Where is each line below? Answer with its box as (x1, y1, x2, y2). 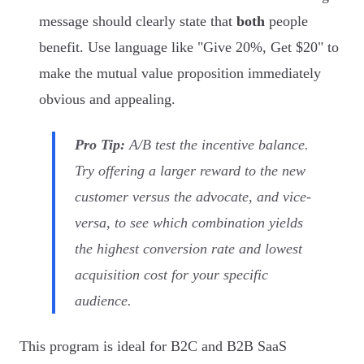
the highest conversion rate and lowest (75, 240, 302, 258)
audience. (75, 292, 132, 310)
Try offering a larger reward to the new (75, 162, 305, 180)
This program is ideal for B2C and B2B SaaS (19, 338, 287, 355)
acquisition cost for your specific (75, 266, 268, 284)
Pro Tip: (75, 136, 125, 154)
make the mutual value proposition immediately (39, 65, 321, 82)
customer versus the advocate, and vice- (75, 188, 311, 206)
